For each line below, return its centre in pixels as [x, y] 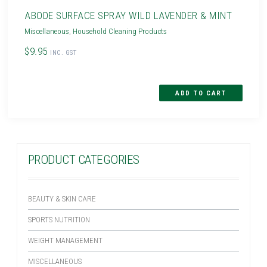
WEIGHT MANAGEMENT [65, 240]
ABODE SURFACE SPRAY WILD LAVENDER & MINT [128, 16]
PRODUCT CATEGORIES [83, 159]
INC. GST [63, 53]
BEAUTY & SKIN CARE [62, 198]
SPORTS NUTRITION [59, 219]
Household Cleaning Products [120, 32]
